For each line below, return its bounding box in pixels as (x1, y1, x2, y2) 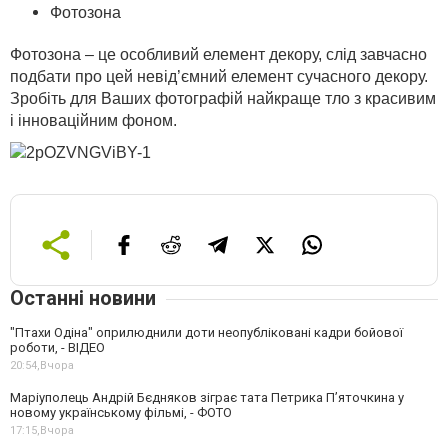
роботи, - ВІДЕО (10, 340, 105, 355)
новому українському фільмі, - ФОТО (10, 405, 232, 420)
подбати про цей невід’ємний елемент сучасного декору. (10, 68, 428, 85)
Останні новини (10, 286, 156, 310)
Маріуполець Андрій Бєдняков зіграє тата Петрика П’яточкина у (10, 390, 404, 405)
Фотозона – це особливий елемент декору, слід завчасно (10, 46, 427, 63)
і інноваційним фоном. (10, 112, 181, 129)
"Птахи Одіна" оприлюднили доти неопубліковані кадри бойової (10, 325, 403, 340)
